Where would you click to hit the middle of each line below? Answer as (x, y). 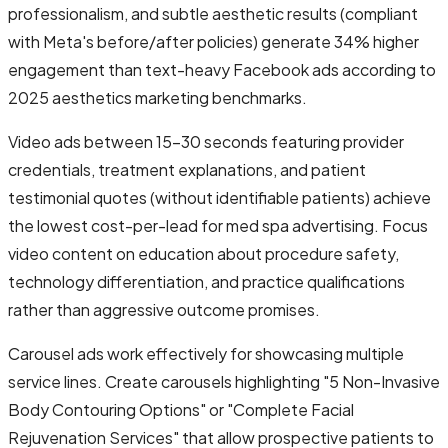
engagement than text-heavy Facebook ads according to (222, 69)
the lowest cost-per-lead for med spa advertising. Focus (218, 225)
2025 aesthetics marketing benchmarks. (157, 97)
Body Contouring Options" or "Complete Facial (181, 409)
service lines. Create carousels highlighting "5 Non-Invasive (224, 381)
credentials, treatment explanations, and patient (187, 169)
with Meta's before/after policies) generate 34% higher (213, 41)
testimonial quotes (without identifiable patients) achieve (219, 197)
